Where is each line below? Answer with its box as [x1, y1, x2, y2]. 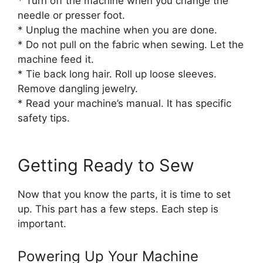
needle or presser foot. [18, 9, 125, 21]
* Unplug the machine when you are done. [18, 24, 217, 36]
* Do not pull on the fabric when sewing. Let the [18, 39, 244, 50]
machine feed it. [18, 53, 94, 65]
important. [18, 217, 66, 230]
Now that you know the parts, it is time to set [18, 188, 231, 200]
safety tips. [18, 112, 70, 124]
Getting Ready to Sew [18, 154, 194, 176]
